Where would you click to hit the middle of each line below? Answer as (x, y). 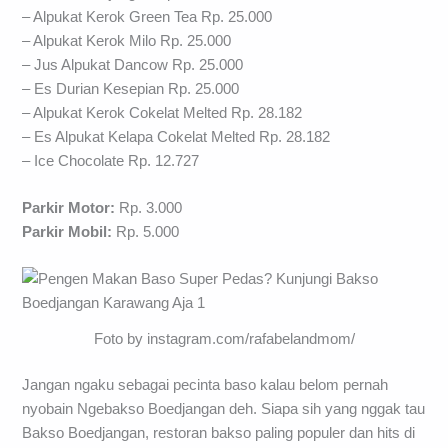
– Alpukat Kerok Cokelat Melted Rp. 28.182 (162, 112)
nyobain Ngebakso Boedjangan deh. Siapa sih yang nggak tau (224, 408)
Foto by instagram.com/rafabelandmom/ (224, 339)
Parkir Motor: (71, 207)
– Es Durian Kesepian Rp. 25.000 (131, 88)
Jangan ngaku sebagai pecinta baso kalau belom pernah (205, 384)
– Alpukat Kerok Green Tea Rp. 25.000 (147, 16)
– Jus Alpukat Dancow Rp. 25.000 (133, 64)
